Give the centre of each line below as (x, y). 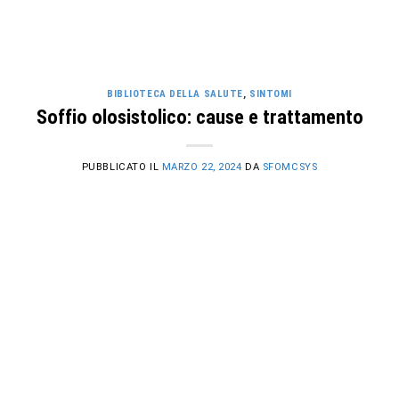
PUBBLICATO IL (122, 167)
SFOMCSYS (290, 167)
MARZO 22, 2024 (202, 167)
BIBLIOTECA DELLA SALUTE (175, 94)
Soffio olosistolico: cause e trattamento (199, 116)
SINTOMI (271, 94)
